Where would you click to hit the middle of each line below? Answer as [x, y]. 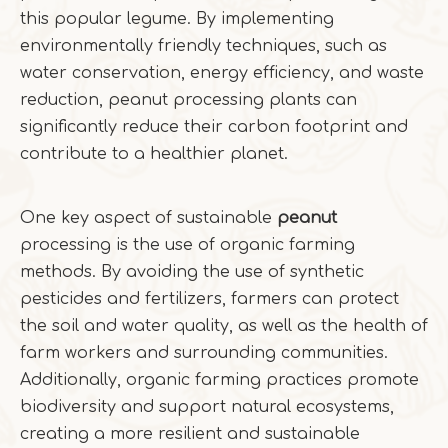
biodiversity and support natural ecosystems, [207, 407]
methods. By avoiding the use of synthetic [192, 272]
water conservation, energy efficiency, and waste [222, 73]
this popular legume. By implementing [177, 19]
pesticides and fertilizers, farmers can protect [209, 299]
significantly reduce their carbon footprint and [214, 127]
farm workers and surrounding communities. [204, 353]
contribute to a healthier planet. [154, 154]
